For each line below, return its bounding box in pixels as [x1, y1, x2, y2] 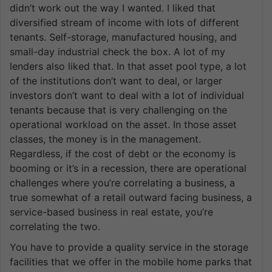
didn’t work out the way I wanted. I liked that [10, 1, 216, 14]
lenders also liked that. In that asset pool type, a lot [10, 59, 246, 72]
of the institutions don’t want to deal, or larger [10, 74, 222, 87]
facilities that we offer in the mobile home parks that [10, 255, 252, 268]
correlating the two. [10, 220, 100, 233]
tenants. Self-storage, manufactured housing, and [10, 30, 237, 43]
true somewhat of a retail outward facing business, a [10, 191, 252, 203]
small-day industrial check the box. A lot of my [10, 45, 225, 58]
